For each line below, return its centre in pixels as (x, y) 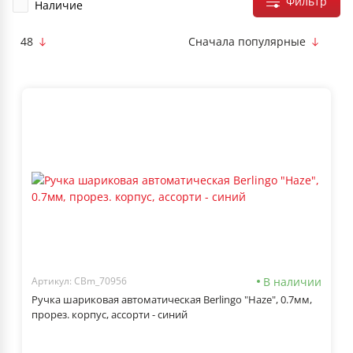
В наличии (292, 281)
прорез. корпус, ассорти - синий (110, 314)
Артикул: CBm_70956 (79, 281)
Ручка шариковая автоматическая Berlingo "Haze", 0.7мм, (172, 299)
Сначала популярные (247, 41)
